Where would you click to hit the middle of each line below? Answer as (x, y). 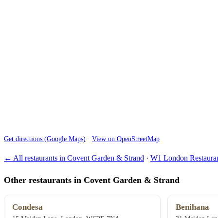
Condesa (27, 207)
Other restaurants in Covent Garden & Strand (92, 180)
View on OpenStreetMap (126, 139)
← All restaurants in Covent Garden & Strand (74, 158)
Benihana (192, 207)
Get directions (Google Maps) (45, 139)
